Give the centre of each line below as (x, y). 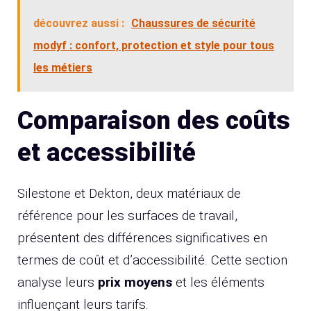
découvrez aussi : (79, 23)
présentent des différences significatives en (142, 237)
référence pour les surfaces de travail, (127, 215)
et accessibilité (107, 152)
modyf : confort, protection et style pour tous (154, 45)
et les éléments (218, 282)
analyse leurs (58, 282)
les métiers (63, 67)
